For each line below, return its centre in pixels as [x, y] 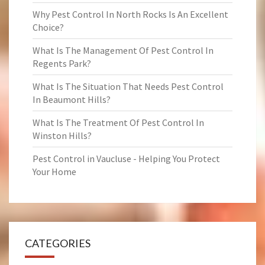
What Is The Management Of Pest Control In [123, 50]
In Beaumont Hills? [72, 99]
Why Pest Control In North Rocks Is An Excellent [130, 14]
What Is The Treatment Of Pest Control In [118, 122]
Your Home [54, 172]
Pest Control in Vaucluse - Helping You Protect [126, 159]
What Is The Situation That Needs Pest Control [128, 86]
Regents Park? [62, 63]
